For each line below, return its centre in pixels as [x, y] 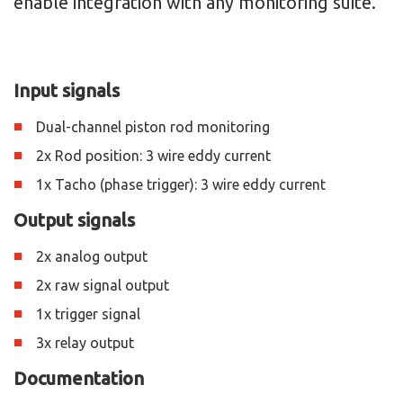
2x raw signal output [103, 285]
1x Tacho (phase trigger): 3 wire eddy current [181, 184]
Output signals [74, 219]
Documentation [79, 378]
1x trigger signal [88, 313]
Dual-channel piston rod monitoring [153, 126]
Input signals [67, 90]
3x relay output [85, 342]
